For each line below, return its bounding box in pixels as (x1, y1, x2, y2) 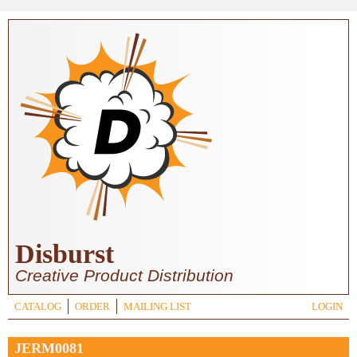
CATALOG (14, 301, 61, 312)
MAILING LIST (124, 301, 191, 312)
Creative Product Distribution (15, 266, 233, 284)
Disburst (15, 239, 114, 269)
